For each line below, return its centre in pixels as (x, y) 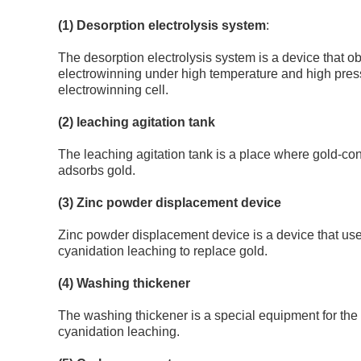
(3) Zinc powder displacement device (170, 203)
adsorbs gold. (97, 170)
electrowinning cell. (113, 90)
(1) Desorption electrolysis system (162, 25)
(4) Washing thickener (124, 283)
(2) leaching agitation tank (137, 122)
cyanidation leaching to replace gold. (163, 251)
